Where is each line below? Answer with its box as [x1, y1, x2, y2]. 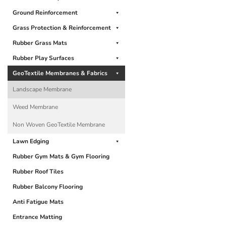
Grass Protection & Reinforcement [13, 23, 111, 32]
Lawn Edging [13, 137, 49, 145]
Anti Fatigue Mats [13, 197, 64, 206]
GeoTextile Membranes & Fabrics [13, 69, 107, 77]
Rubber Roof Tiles [13, 167, 64, 176]
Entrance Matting [13, 212, 62, 221]
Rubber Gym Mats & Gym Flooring [13, 152, 109, 160]
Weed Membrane [13, 102, 58, 111]
